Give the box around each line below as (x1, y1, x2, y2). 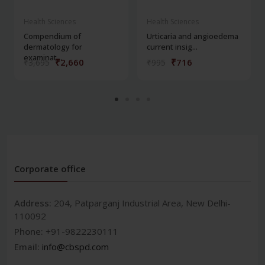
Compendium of (24, 30, 81, 41)
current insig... (146, 41, 198, 52)
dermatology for (24, 41, 82, 52)
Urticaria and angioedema (146, 30, 238, 41)
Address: (14, 196, 54, 209)
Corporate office (14, 162, 86, 174)
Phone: (14, 225, 46, 237)
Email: (14, 240, 42, 253)
